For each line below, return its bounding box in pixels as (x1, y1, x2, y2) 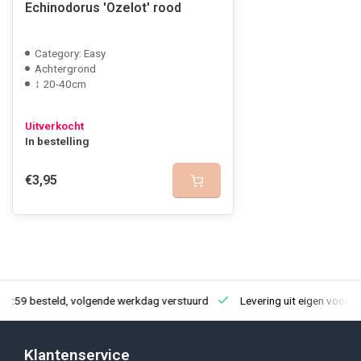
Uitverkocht (25, 119, 84, 132)
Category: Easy (35, 47, 106, 60)
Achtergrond (35, 62, 96, 75)
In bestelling (25, 135, 89, 147)
